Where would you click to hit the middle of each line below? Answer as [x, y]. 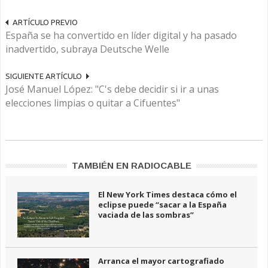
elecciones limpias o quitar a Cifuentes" [93, 103]
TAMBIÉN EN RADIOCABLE [131, 165]
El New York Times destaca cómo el [167, 194]
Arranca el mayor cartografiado [161, 261]
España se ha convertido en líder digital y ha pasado [121, 35]
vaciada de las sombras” [146, 214]
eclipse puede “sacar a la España [162, 204]
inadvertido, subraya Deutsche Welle [87, 49]
